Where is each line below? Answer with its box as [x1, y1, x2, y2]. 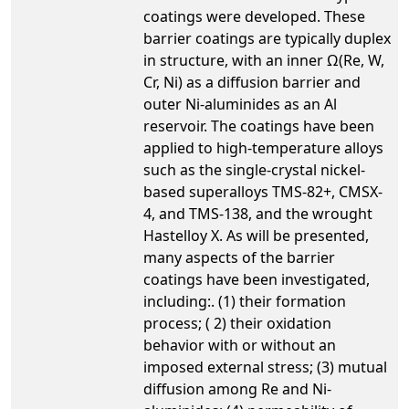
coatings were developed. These [143, 5, 365, 26]
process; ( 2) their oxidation [143, 312, 331, 333]
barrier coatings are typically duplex [143, 27, 391, 48]
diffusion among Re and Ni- [143, 378, 331, 399]
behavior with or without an [143, 334, 336, 355]
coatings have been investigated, [143, 268, 370, 289]
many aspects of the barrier [143, 246, 335, 267]
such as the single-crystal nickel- [143, 159, 365, 180]
